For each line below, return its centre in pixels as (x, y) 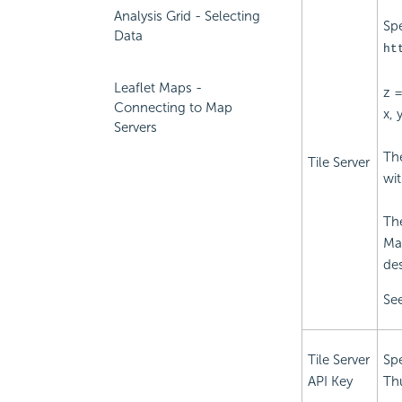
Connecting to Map (173, 108)
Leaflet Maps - (158, 88)
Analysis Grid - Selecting (187, 16)
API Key (330, 382)
